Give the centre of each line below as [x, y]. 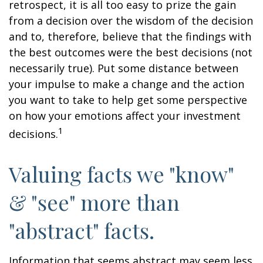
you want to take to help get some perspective [128, 100]
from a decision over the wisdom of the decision [131, 21]
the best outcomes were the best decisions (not [131, 52]
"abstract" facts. [82, 230]
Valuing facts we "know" [121, 174]
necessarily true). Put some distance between [124, 68]
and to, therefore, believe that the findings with [130, 36]
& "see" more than [94, 202]
